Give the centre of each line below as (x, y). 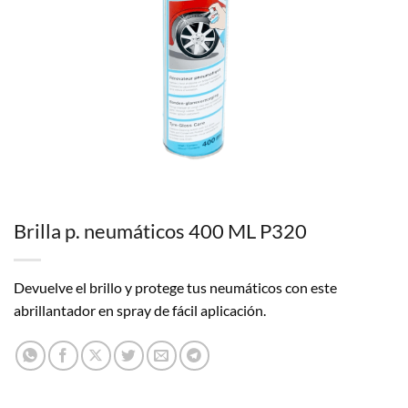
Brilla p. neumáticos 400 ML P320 (160, 231)
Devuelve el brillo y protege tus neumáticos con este (175, 288)
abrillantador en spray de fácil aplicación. (140, 311)
